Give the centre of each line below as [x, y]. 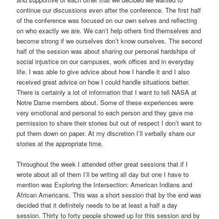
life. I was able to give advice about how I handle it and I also [103, 72]
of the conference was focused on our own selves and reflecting [107, 21]
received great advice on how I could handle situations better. [103, 82]
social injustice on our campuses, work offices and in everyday [106, 62]
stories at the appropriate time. [60, 144]
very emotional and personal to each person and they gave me [105, 113]
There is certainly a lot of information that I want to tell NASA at [107, 92]
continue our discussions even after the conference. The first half [109, 10]
